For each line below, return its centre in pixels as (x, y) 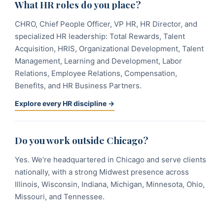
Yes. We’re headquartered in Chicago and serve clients (110, 160)
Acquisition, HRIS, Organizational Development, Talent (109, 49)
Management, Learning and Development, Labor (98, 61)
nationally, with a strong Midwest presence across (102, 172)
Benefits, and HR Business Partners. (78, 86)
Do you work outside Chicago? (81, 140)
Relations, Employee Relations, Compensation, (96, 73)
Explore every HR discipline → (65, 103)
